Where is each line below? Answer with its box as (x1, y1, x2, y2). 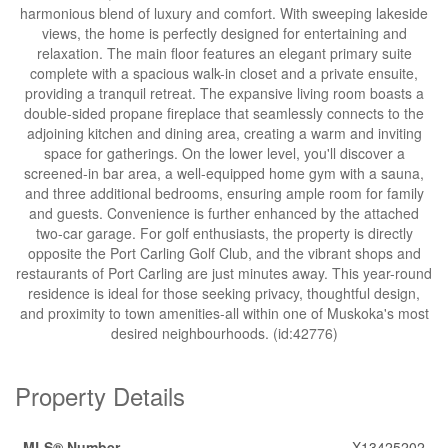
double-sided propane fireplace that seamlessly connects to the (24, 103, 424, 123)
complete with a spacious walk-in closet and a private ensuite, (30, 63, 418, 83)
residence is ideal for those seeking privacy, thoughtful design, (28, 283, 420, 303)
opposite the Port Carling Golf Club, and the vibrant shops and (27, 243, 421, 263)
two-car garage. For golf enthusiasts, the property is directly (35, 223, 413, 243)
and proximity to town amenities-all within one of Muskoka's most (19, 303, 429, 323)
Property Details (15, 378, 185, 413)
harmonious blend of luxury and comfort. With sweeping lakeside (20, 3, 428, 23)
